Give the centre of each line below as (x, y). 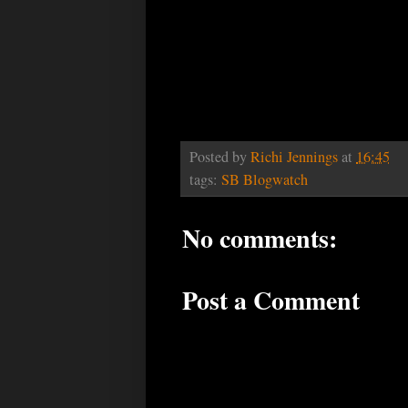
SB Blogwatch (265, 179)
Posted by (220, 156)
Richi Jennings (294, 156)
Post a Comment (271, 300)
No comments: (260, 238)
